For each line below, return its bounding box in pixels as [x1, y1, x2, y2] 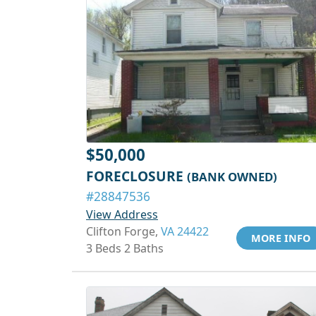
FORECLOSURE [86, 166, 187, 186]
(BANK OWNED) [187, 169, 277, 185]
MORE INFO [251, 231, 310, 245]
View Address [86, 207, 158, 222]
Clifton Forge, [86, 224, 161, 239]
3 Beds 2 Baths [86, 241, 164, 256]
